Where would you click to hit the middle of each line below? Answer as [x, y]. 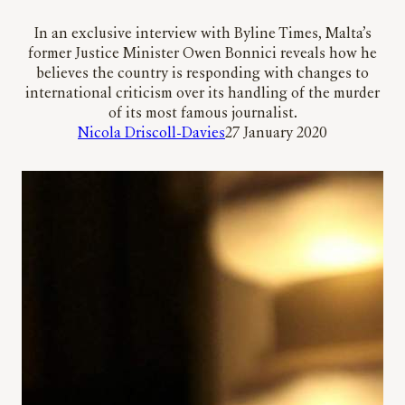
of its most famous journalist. [202, 114]
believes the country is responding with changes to [202, 75]
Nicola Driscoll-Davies [151, 134]
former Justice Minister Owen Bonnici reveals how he [202, 55]
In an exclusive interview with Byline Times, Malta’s [202, 35]
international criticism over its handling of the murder [202, 94]
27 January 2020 [276, 134]
